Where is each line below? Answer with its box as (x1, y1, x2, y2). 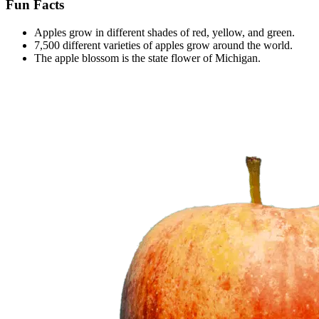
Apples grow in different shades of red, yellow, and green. (34, 26, 295, 38)
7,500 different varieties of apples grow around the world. (34, 38, 293, 51)
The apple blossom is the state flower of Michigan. (34, 51, 261, 64)
